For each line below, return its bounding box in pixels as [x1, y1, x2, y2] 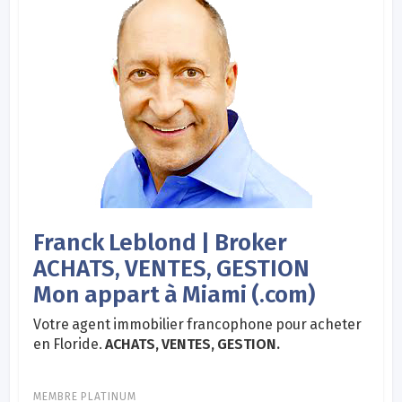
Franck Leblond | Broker [33, 228, 288, 257]
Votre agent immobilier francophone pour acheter [33, 315, 363, 333]
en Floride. [33, 335, 106, 353]
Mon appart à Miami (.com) [33, 280, 316, 309]
